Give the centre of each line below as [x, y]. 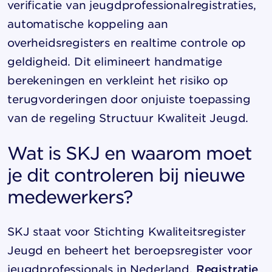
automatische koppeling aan [88, 24]
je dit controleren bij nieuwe [126, 175]
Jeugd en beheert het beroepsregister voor [130, 250]
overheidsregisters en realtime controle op [127, 42]
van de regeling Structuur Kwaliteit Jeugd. [128, 118]
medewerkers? [70, 196]
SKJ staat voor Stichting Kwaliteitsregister [127, 231]
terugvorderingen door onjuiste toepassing [129, 99]
